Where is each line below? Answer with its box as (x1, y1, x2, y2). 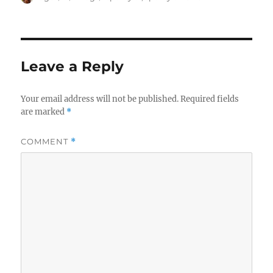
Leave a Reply (21, 57, 124, 75)
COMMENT (21, 136, 71, 146)
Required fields (180, 93, 239, 104)
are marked (21, 106, 67, 117)
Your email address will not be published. (21, 93, 179, 104)
